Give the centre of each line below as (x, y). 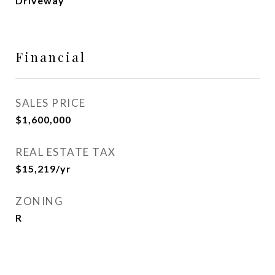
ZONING (39, 201)
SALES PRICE (51, 103)
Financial (51, 56)
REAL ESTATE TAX (66, 152)
